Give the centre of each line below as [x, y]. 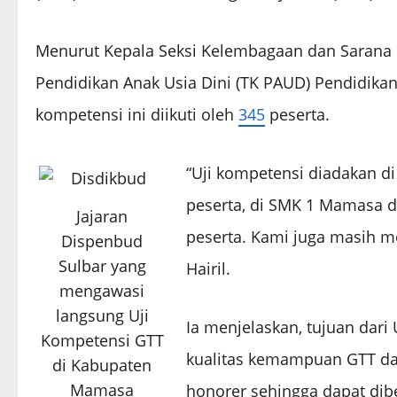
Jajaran [102, 216]
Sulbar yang [102, 265]
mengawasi [102, 290]
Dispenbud [102, 241]
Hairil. [208, 269]
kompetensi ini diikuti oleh [137, 115]
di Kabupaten [102, 365]
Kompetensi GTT [102, 340]
